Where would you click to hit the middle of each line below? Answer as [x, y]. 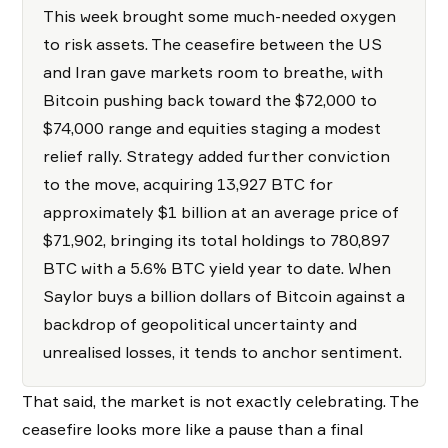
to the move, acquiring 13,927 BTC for [188, 184]
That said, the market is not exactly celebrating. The [220, 401]
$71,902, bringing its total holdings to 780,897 [216, 240]
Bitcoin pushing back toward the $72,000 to [210, 100]
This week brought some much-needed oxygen [219, 16]
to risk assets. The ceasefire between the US [212, 44]
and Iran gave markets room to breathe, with [213, 72]
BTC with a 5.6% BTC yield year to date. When [217, 268]
